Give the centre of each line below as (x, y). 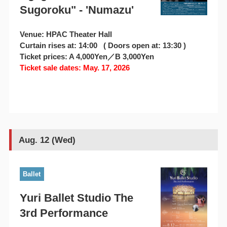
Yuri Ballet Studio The (76, 198)
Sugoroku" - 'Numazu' (77, 10)
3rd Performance (64, 213)
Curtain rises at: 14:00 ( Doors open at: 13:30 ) (103, 46)
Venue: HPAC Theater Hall (66, 34)
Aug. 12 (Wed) (47, 140)
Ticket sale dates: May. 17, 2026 (74, 68)
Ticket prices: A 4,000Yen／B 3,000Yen (87, 57)
